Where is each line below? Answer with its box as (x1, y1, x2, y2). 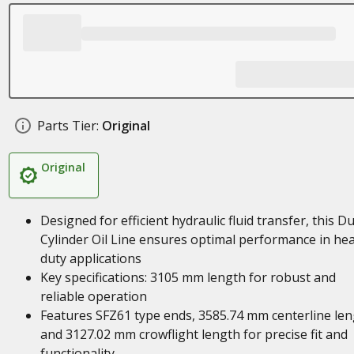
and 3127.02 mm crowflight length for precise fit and (40, 326, 348, 343)
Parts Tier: (36, 117, 99, 134)
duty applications (40, 250, 141, 267)
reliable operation (40, 288, 147, 305)
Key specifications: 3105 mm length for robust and (40, 269, 336, 286)
